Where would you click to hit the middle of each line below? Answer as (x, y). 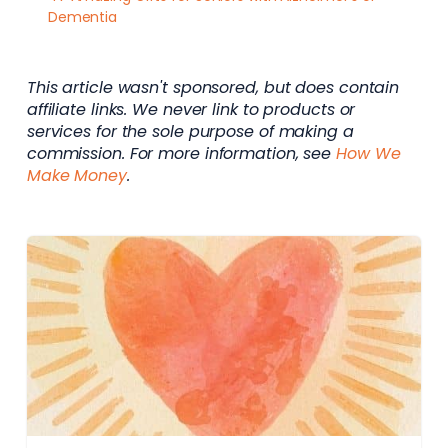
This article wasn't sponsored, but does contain (213, 87)
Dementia (82, 16)
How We (368, 153)
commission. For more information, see (181, 153)
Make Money (76, 175)
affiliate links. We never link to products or (191, 109)
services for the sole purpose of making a (190, 131)
